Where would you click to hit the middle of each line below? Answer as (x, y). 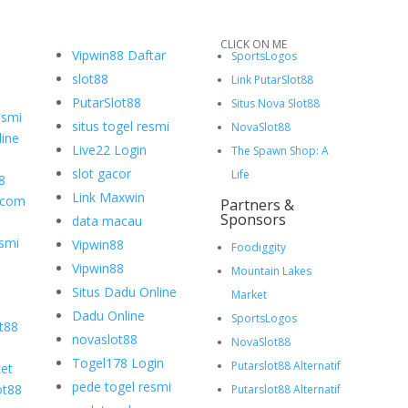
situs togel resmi (121, 126)
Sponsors (254, 219)
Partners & (258, 204)
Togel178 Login (118, 362)
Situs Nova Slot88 (276, 103)
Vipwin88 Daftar (119, 55)
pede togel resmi (122, 386)
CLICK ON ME (254, 44)
